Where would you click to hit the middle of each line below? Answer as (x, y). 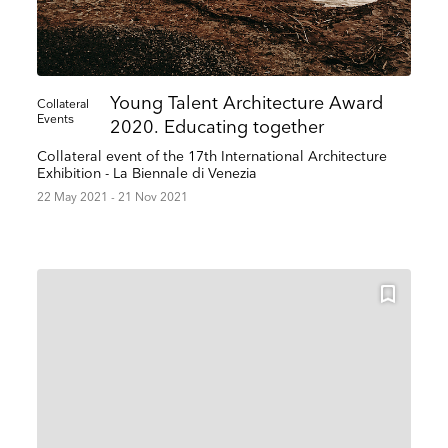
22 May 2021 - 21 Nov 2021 (113, 198)
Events (56, 120)
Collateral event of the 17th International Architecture (212, 157)
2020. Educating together (216, 128)
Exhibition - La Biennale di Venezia (147, 174)
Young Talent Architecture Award (246, 104)
